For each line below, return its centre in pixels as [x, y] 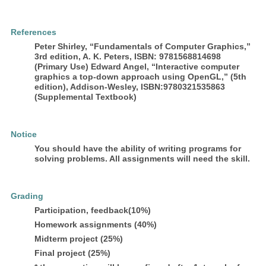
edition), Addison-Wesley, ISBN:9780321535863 [130, 86]
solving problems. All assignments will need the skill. [142, 158]
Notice [24, 134]
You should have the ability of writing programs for [138, 148]
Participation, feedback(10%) [93, 210]
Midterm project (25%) [79, 238]
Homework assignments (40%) [96, 224]
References [34, 32]
